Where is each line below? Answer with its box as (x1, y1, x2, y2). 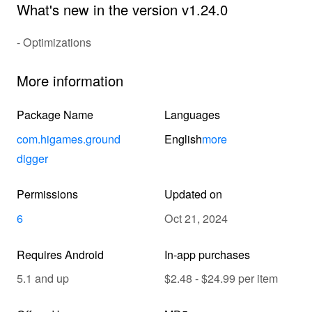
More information (16, 70, 123, 91)
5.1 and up (16, 270, 69, 287)
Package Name (16, 106, 93, 123)
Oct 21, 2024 (164, 210, 228, 227)
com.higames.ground (16, 130, 120, 147)
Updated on (164, 185, 222, 203)
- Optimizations (16, 33, 91, 50)
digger (16, 149, 48, 166)
